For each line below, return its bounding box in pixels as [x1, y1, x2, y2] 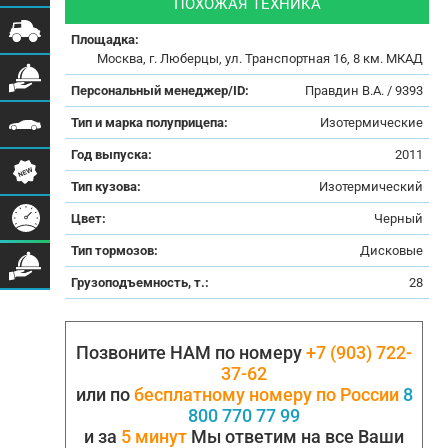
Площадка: [71, 32, 142, 47]
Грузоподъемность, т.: [71, 275, 212, 290]
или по [75, 384, 134, 405]
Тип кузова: [71, 179, 144, 194]
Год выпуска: [71, 147, 155, 162]
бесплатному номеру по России [133, 384, 403, 405]
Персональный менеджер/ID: [71, 83, 252, 98]
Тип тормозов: [71, 243, 161, 258]
